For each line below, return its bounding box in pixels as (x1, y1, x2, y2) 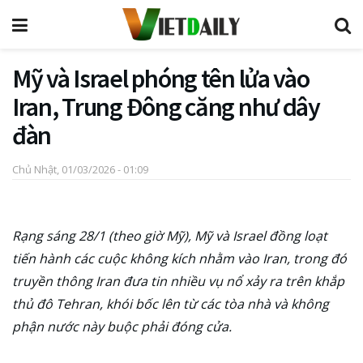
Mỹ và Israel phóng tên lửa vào (12, 62, 310, 95)
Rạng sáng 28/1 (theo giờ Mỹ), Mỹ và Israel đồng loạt (12, 227, 327, 246)
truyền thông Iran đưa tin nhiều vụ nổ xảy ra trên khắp (12, 272, 344, 291)
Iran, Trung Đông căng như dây (12, 91, 320, 123)
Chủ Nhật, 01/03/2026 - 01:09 (12, 161, 148, 177)
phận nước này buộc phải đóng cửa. (12, 318, 232, 336)
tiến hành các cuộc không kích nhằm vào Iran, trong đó (12, 250, 347, 268)
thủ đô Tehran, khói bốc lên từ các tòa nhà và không (12, 295, 329, 314)
